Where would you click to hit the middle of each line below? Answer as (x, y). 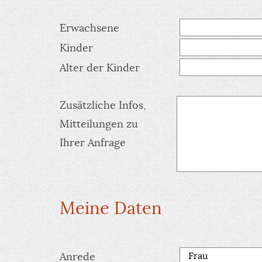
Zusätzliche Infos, (103, 105)
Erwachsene (89, 28)
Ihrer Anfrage (93, 142)
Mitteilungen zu (99, 124)
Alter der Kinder (100, 68)
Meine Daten (111, 208)
